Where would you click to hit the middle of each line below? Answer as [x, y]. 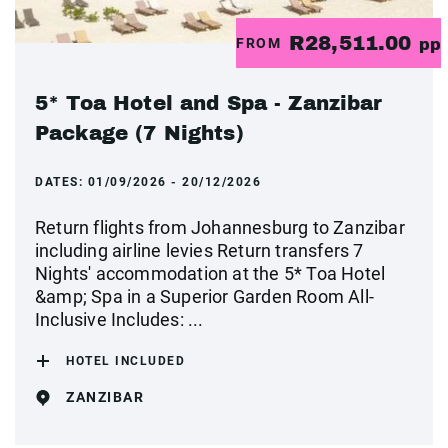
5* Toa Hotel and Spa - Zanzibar [209, 103]
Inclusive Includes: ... [119, 319]
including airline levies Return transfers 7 [199, 250]
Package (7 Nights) [139, 133]
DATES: [61, 182]
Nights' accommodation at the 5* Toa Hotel [210, 273]
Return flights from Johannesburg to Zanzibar [220, 227]
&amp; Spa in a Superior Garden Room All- [205, 296]
